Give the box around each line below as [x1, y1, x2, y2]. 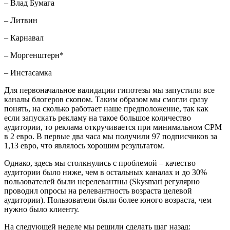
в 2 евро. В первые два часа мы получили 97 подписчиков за [4, 131, 217, 141]
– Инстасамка [4, 68, 52, 77]
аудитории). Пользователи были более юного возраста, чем [4, 195, 212, 204]
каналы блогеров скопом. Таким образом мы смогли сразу [4, 94, 208, 104]
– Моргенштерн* [4, 50, 64, 60]
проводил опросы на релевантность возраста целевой [4, 186, 192, 195]
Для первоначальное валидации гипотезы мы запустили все [4, 85, 215, 94]
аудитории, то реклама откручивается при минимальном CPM [4, 122, 222, 131]
